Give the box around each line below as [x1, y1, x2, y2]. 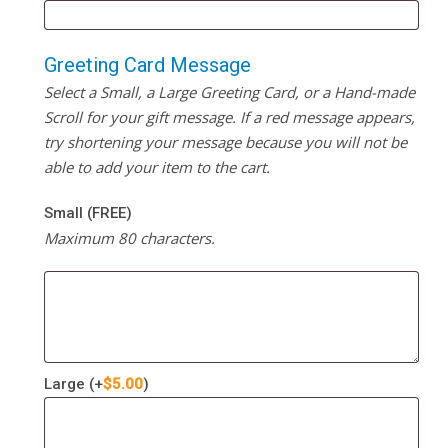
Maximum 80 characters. [43, 228, 215, 249]
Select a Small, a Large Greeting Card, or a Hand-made [43, 82, 415, 103]
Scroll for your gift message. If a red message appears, [43, 107, 415, 128]
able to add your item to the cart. [43, 157, 270, 178]
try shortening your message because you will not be [43, 132, 407, 153]
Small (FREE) [43, 204, 132, 223]
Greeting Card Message [43, 53, 251, 78]
